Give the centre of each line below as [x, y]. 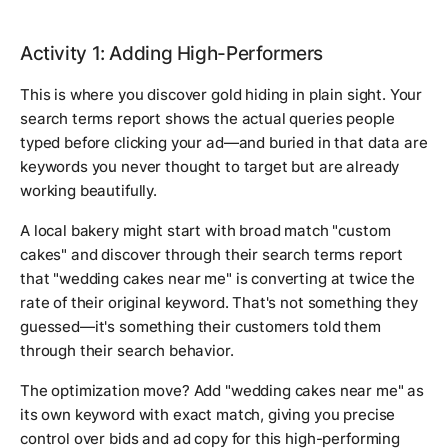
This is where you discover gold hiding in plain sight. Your [221, 95]
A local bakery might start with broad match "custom [205, 231]
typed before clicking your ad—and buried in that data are [224, 143]
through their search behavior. [127, 351]
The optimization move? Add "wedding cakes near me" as [222, 391]
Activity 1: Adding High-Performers [172, 54]
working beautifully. [88, 191]
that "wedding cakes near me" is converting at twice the [217, 279]
